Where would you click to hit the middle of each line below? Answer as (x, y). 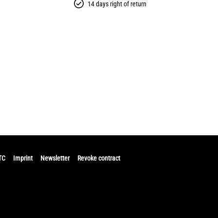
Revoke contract (99, 158)
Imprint (23, 158)
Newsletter (55, 158)
